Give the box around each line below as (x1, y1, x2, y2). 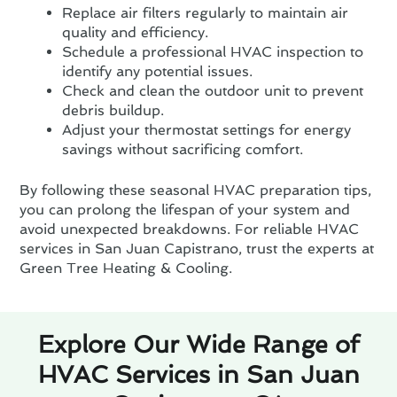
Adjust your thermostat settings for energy (62, 121, 352, 139)
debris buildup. (62, 102, 165, 120)
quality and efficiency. (62, 24, 209, 42)
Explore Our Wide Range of (38, 330, 359, 358)
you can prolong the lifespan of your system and (19, 201, 351, 219)
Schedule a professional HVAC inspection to (62, 43, 364, 61)
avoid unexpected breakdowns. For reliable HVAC (19, 221, 360, 238)
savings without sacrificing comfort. (62, 141, 304, 159)
